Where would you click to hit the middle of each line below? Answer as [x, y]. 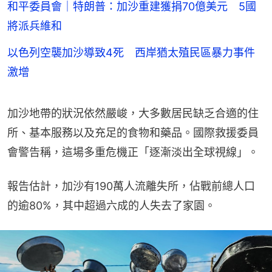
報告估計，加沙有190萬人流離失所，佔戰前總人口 [131, 186]
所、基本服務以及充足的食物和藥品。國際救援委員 [133, 133]
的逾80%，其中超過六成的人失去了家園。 [111, 206]
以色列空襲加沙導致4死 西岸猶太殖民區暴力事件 [131, 53]
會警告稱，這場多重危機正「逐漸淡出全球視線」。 [133, 152]
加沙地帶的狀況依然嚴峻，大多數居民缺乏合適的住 [133, 114]
